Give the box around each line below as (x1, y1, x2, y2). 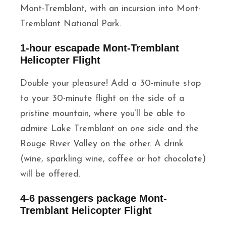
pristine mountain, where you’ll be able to (20, 109, 185, 119)
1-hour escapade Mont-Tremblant (20, 42, 179, 54)
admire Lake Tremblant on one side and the (20, 124, 199, 134)
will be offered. (20, 169, 80, 180)
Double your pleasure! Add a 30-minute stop (20, 79, 201, 89)
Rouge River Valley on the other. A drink (20, 139, 184, 149)
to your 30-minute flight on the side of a (20, 94, 184, 104)
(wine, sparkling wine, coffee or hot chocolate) (20, 154, 206, 164)
